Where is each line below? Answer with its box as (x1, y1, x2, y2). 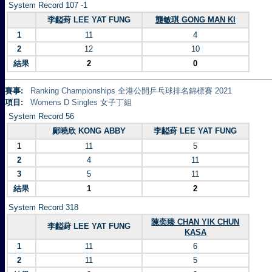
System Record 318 (8, 203, 78, 212)
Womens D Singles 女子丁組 (30, 98, 132, 107)
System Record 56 (8, 112, 74, 121)
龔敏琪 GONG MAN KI (155, 15, 236, 24)
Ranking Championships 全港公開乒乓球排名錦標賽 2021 (30, 86, 232, 95)
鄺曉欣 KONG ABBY (52, 126, 126, 135)
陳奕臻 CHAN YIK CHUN (151, 217, 240, 226)
